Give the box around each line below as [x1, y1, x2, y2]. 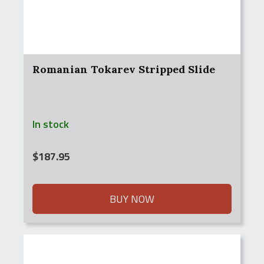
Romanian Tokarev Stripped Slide [32, 62, 215, 76]
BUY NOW [110, 191, 154, 207]
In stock [32, 116, 69, 132]
